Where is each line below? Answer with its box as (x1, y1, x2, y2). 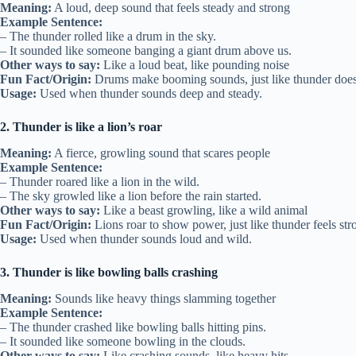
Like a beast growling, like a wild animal (100, 203, 308, 218)
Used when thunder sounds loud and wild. (37, 232, 252, 246)
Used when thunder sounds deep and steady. (37, 87, 262, 101)
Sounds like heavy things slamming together (52, 291, 276, 305)
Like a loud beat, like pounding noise (100, 58, 289, 72)
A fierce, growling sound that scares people (52, 146, 270, 161)
